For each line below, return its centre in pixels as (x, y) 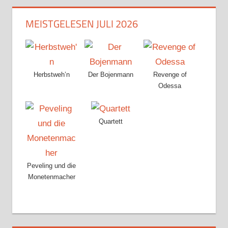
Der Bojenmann (111, 75)
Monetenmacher (51, 177)
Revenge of (170, 75)
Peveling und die (52, 165)
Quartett (111, 121)
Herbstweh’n (51, 75)
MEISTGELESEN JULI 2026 (81, 24)
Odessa (170, 86)
